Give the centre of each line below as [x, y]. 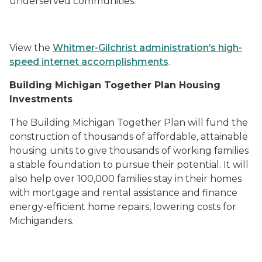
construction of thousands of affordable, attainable [129, 137]
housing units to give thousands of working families [129, 151]
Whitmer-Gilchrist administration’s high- [147, 48]
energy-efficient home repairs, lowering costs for [123, 207]
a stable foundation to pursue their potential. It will [129, 165]
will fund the [218, 123]
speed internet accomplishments [89, 62]
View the [31, 48]
